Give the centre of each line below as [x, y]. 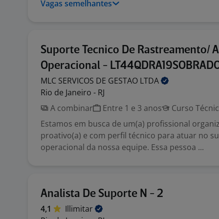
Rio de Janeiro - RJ [73, 92]
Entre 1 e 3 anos [131, 108]
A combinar [71, 108]
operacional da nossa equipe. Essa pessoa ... [122, 147]
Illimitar [80, 209]
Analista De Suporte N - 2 [102, 194]
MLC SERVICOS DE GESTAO [90, 81]
